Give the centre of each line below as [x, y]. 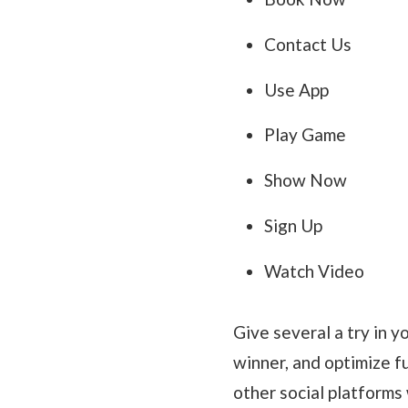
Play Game [305, 135]
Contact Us [307, 44]
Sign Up [293, 226]
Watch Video [314, 271]
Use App [296, 89]
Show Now [305, 180]
